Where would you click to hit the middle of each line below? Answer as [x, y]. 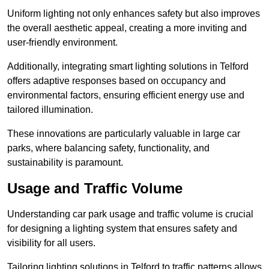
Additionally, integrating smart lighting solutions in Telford [128, 67]
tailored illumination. [50, 110]
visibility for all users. [51, 243]
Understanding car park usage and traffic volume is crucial [130, 214]
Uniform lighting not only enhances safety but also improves [134, 14]
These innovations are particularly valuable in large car [124, 134]
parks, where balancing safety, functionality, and [108, 148]
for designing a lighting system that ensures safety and [122, 229]
